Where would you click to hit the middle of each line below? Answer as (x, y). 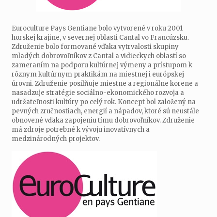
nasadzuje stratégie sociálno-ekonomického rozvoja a (98, 93)
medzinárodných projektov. (56, 139)
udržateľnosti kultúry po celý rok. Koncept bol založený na (104, 102)
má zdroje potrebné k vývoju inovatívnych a (81, 130)
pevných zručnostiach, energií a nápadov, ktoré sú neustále (106, 111)
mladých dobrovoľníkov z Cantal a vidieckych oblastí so (99, 56)
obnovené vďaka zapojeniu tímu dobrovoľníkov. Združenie (103, 120)
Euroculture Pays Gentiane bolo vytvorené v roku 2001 (97, 28)
